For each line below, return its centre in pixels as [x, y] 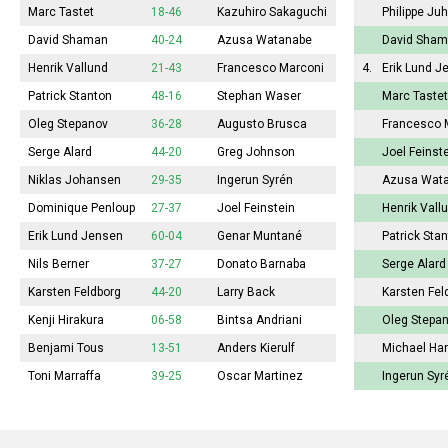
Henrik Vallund [68, 68]
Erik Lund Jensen [75, 236]
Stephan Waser [259, 96]
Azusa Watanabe [264, 40]
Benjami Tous [66, 348]
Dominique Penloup [81, 208]
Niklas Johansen [74, 180]
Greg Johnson [256, 152]
